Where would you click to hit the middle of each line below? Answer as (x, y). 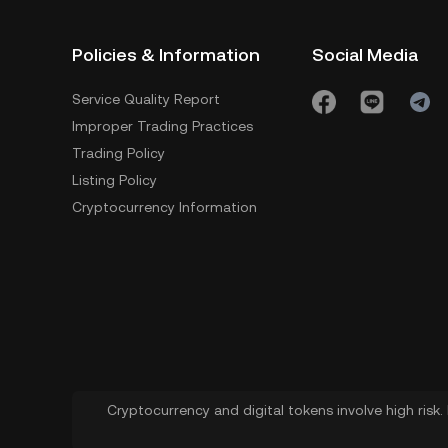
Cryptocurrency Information (164, 207)
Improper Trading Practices (162, 126)
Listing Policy (114, 180)
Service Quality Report (146, 99)
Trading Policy (118, 153)
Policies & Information (166, 54)
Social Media (365, 54)
